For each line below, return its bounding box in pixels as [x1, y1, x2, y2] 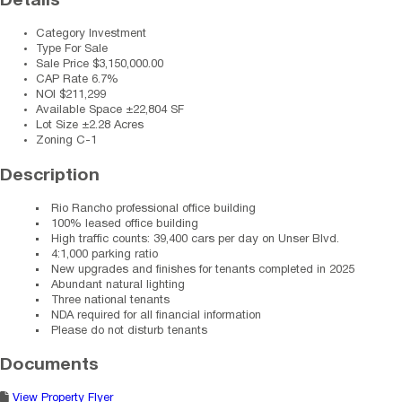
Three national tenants [51, 294, 170, 306]
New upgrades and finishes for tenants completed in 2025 [51, 264, 354, 275]
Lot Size [36, 120, 82, 132]
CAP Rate [36, 74, 92, 86]
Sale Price [36, 59, 92, 71]
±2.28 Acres [82, 120, 144, 132]
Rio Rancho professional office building [51, 203, 256, 214]
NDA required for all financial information [51, 310, 261, 321]
